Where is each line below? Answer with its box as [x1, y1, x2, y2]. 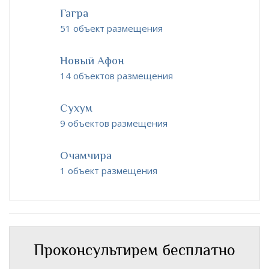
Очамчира [60, 148, 112, 162]
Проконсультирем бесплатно [34, 241, 235, 259]
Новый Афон [60, 53, 124, 67]
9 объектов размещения [60, 116, 168, 129]
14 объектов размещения [60, 69, 173, 82]
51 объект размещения [60, 22, 163, 34]
